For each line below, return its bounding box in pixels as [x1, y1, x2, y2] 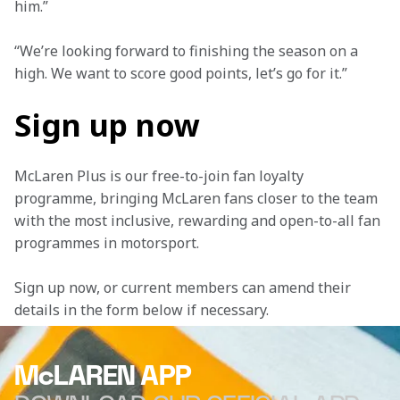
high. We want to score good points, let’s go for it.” [14, 63, 347, 83]
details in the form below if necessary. [14, 300, 272, 320]
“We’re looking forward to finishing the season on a [14, 41, 362, 61]
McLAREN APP [14, 359, 192, 394]
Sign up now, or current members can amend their [14, 278, 354, 297]
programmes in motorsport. [14, 233, 199, 253]
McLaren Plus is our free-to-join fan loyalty [14, 166, 307, 186]
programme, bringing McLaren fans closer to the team [14, 188, 381, 208]
